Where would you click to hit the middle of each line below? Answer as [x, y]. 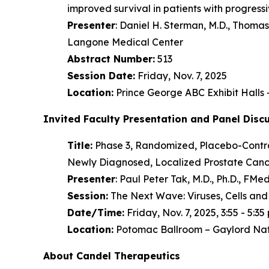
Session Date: [101, 75]
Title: [80, 145]
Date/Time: [96, 212]
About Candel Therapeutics [112, 255]
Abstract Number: [111, 59]
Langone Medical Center [125, 42]
